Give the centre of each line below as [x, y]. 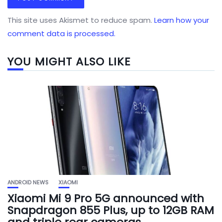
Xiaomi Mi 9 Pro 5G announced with [106, 198]
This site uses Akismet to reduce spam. [81, 20]
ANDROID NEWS [28, 182]
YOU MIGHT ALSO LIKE [69, 62]
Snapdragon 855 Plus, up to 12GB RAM [111, 210]
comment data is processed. [61, 33]
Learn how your [182, 20]
